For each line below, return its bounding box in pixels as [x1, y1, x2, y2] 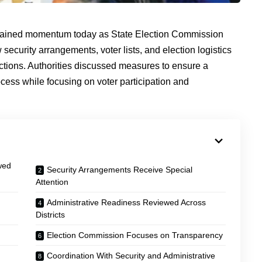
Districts [36, 210, 65, 219]
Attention [36, 177, 69, 187]
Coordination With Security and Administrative [47, 251, 216, 260]
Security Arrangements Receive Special [47, 165, 193, 174]
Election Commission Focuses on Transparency [47, 230, 223, 240]
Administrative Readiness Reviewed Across [47, 198, 206, 207]
